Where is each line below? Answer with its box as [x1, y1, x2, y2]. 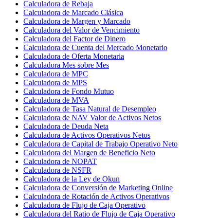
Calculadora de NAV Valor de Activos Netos [23, 113, 161, 122]
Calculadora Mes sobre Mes [23, 60, 109, 69]
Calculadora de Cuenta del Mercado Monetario [23, 43, 167, 52]
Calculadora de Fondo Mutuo [23, 87, 114, 95]
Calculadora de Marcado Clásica [23, 8, 123, 17]
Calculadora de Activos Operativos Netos [23, 130, 150, 139]
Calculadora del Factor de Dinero [23, 34, 126, 43]
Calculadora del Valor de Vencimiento [23, 25, 140, 34]
